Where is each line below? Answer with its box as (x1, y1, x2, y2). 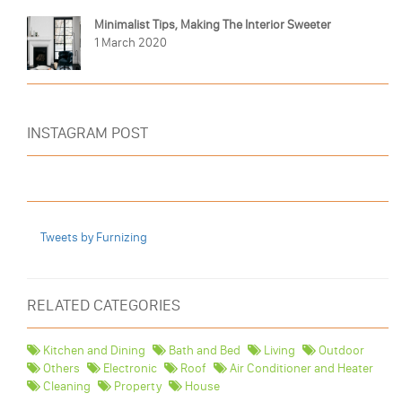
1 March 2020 (94, 35, 167, 51)
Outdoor (316, 343, 364, 359)
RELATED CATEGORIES (27, 295, 180, 316)
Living (261, 343, 295, 359)
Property (111, 379, 162, 395)
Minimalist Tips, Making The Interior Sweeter (94, 17, 331, 33)
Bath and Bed (166, 343, 240, 359)
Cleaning (40, 379, 91, 395)
